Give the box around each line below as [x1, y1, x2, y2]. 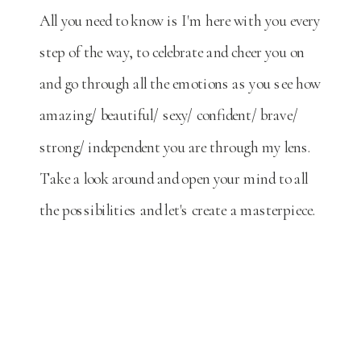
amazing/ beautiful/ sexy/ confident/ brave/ [39, 106, 298, 125]
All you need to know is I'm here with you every [39, 10, 321, 31]
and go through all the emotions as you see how [39, 74, 321, 93]
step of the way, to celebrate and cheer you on [39, 42, 305, 62]
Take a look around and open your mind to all [39, 168, 309, 189]
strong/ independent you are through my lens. [39, 137, 315, 157]
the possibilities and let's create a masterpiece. [39, 200, 316, 220]
